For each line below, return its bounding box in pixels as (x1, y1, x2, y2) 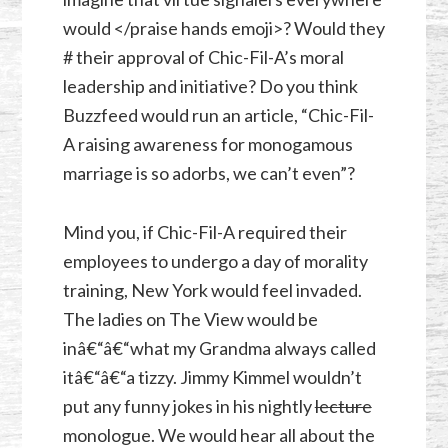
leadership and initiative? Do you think (62, 74, 358, 97)
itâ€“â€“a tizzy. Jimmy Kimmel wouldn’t (62, 365, 362, 388)
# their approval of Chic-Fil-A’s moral (62, 45, 344, 68)
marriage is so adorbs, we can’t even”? (62, 161, 355, 184)
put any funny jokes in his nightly (62, 394, 315, 417)
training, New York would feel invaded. (62, 278, 362, 301)
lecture (314, 394, 372, 417)
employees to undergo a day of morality (62, 249, 368, 272)
